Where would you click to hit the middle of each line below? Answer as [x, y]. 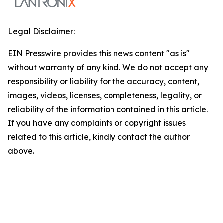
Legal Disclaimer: [41, 31]
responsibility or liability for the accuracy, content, [104, 81]
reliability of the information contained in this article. [108, 109]
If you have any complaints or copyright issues [97, 123]
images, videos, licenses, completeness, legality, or [105, 95]
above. [21, 151]
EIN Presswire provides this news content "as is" [99, 53]
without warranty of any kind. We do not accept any [108, 67]
